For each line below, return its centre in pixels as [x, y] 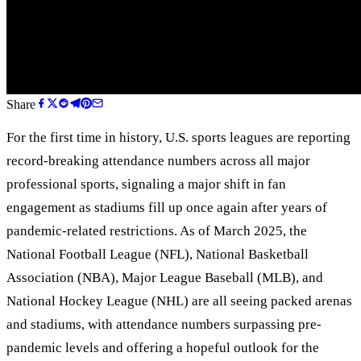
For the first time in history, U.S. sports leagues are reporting [178, 137]
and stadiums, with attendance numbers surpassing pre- [164, 324]
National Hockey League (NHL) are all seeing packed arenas [179, 301]
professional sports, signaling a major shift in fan [146, 184]
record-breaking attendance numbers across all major [158, 160]
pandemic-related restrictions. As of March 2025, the [157, 230]
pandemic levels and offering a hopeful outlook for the [163, 347]
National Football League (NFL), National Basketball [158, 254]
